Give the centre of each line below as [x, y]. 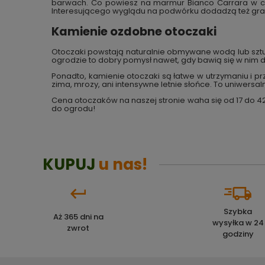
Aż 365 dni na [78, 217]
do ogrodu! [73, 108]
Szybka [238, 211]
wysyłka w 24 [238, 222]
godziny [238, 234]
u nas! [123, 164]
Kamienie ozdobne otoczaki [134, 31]
